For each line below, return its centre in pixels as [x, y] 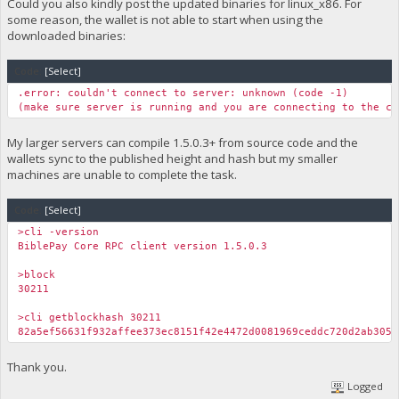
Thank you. [37, 367]
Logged [364, 386]
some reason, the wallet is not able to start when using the [165, 20]
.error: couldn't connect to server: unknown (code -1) [183, 94]
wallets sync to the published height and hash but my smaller [172, 159]
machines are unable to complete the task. [122, 175]
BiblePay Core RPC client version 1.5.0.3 [142, 247]
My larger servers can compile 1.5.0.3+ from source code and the [182, 143]
